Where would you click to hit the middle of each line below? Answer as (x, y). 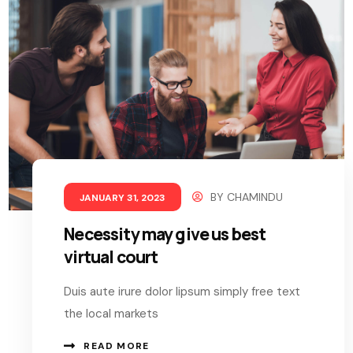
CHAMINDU (255, 197)
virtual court (111, 256)
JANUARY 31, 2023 (123, 197)
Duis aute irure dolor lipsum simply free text (182, 291)
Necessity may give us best (165, 234)
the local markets (111, 313)
